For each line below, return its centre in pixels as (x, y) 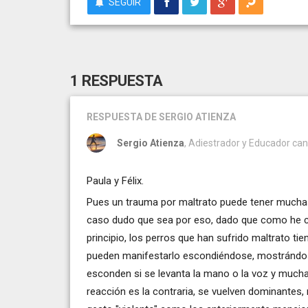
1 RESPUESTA (117, 80)
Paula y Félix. (115, 180)
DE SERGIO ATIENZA (190, 117)
